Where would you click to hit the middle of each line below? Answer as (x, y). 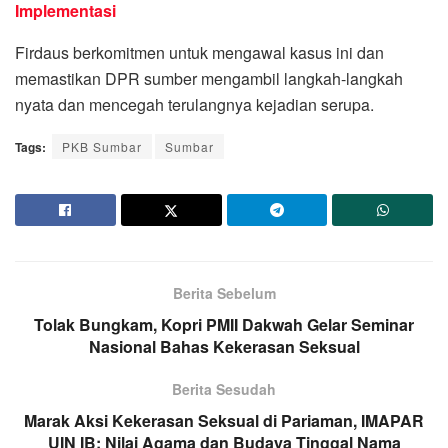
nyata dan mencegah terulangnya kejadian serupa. (194, 105)
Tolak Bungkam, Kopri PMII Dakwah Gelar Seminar (224, 325)
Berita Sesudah (224, 389)
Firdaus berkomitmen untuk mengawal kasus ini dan (199, 53)
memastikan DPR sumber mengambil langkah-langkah (209, 79)
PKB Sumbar (102, 147)
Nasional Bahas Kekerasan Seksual (224, 347)
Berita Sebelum (224, 293)
